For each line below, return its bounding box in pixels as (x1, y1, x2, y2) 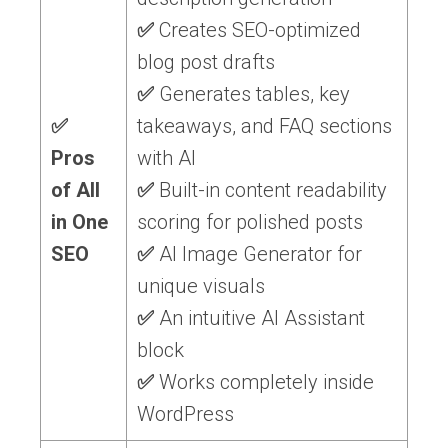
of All (51, 178, 100, 203)
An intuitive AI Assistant (154, 306, 365, 331)
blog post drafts (137, 50, 275, 75)
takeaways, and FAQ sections (137, 114, 392, 139)
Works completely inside (154, 370, 374, 395)
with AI (137, 146, 196, 171)
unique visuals (137, 274, 265, 299)
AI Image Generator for (154, 242, 362, 267)
